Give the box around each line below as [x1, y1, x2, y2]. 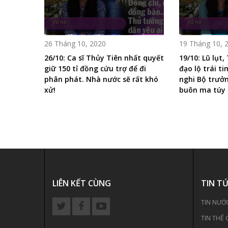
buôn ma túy [179, 84, 225, 95]
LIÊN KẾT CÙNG [52, 177, 111, 189]
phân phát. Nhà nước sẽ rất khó [44, 74, 158, 84]
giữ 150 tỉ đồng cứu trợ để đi [44, 63, 146, 73]
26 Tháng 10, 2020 [44, 38, 106, 48]
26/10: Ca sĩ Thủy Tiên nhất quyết [44, 52, 164, 63]
